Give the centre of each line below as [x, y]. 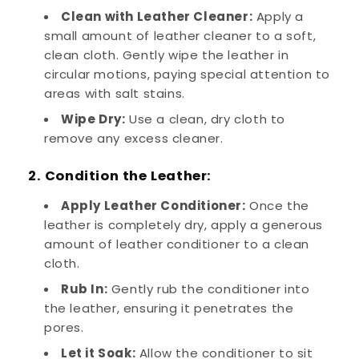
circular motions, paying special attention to [188, 74]
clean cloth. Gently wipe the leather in [167, 54]
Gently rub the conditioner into [209, 288]
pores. [64, 327]
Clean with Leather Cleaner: [157, 16]
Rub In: [85, 288]
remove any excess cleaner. [134, 138]
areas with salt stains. [115, 93]
